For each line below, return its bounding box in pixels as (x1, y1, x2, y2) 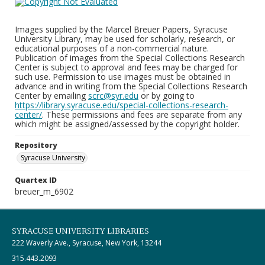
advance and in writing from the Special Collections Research (15, 80, 247, 92)
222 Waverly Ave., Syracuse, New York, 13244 (12, 238, 161, 248)
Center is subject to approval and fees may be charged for (15, 62, 238, 73)
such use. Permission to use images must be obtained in (15, 71, 231, 82)
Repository (15, 140, 57, 150)
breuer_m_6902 (15, 186, 73, 197)
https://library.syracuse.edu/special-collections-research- (15, 99, 228, 111)
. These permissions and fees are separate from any (42, 109, 242, 120)
